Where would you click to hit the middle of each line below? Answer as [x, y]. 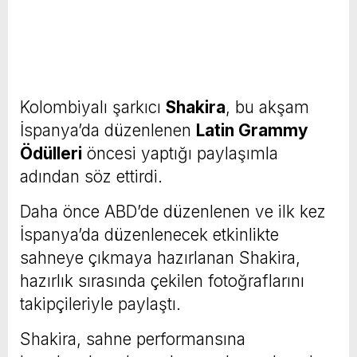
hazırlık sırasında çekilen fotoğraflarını [162, 280]
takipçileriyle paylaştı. [100, 304]
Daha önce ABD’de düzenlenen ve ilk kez [173, 211]
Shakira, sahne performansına [133, 339]
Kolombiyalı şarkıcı [93, 107]
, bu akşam [267, 107]
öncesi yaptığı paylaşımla [180, 153]
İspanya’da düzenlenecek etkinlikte [149, 234]
